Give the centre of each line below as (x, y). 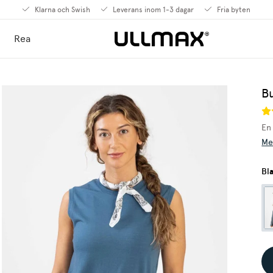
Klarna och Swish (61, 9)
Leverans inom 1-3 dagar (153, 9)
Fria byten (232, 9)
